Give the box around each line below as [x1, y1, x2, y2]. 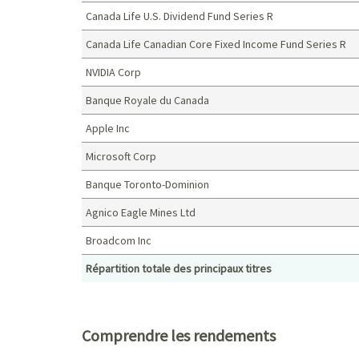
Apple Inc [86, 120, 130, 135]
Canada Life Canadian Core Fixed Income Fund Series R [86, 36, 346, 51]
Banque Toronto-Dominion [86, 176, 209, 192]
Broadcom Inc [86, 232, 151, 248]
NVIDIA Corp [86, 64, 141, 79]
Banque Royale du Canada [86, 92, 209, 107]
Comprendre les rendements [82, 325, 276, 345]
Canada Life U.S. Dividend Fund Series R [86, 8, 273, 23]
